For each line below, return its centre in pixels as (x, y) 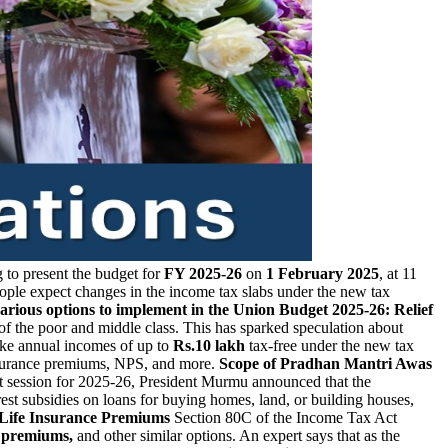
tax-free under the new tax (329, 345)
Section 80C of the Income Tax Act (283, 417)
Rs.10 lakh (209, 345)
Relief (413, 309)
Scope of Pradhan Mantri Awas (325, 363)
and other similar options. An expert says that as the (236, 435)
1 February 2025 (320, 273)
